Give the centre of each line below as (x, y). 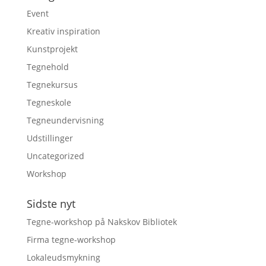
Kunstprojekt (52, 49)
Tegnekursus (52, 85)
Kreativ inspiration (63, 31)
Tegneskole (49, 103)
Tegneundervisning (65, 121)
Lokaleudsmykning (63, 258)
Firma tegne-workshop (71, 240)
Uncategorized (55, 156)
